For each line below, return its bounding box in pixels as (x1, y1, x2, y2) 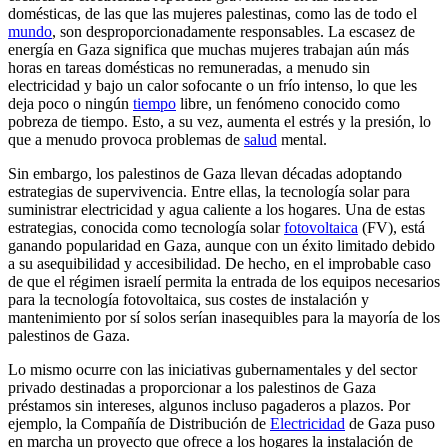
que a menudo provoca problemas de (8, 130, 244, 148)
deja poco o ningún (8, 94, 133, 112)
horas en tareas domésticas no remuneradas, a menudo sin (8, 58, 370, 76)
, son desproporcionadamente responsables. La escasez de (52, 22, 415, 40)
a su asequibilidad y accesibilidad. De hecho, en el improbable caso (8, 254, 431, 272)
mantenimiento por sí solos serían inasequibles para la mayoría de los (8, 308, 440, 326)
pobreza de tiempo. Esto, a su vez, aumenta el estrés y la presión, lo (8, 112, 431, 130)
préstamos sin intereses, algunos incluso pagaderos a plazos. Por (8, 396, 410, 414)
